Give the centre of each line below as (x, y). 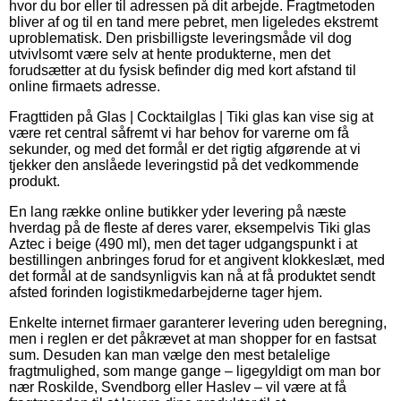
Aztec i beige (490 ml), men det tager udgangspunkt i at (183, 243)
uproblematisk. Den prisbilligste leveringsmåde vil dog (180, 38)
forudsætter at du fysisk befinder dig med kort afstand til (183, 70)
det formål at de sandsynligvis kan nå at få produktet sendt (192, 276)
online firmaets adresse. (85, 86)
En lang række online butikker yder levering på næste (178, 211)
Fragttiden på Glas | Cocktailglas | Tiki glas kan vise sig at (191, 116)
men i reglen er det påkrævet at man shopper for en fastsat (192, 338)
